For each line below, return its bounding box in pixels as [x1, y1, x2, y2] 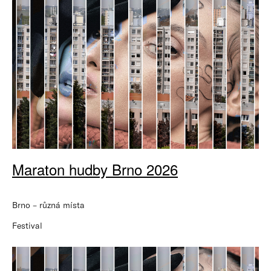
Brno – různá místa [12, 200, 85, 210]
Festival [12, 220, 42, 230]
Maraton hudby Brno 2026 [12, 158, 178, 180]
